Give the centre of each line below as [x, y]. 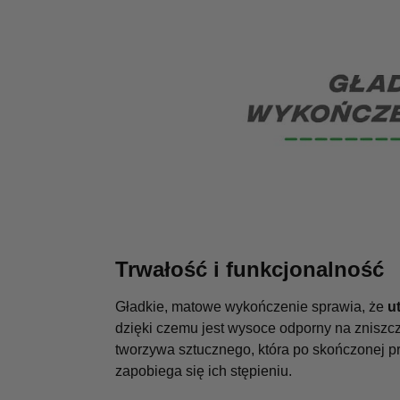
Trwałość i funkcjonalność [249, 269]
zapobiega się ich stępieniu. [203, 371]
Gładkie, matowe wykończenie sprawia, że [251, 306]
